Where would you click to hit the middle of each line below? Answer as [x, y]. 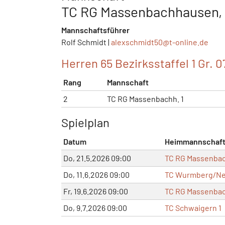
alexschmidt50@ [140, 42]
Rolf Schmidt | [86, 42]
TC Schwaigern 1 [193, 207]
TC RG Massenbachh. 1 [145, 98]
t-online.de [189, 42]
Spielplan [85, 122]
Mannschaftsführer [95, 30]
